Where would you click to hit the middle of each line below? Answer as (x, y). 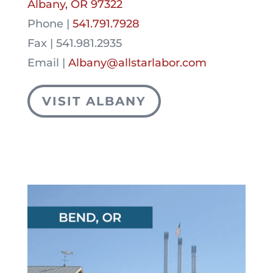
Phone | (48, 24)
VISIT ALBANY (94, 101)
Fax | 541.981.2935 (74, 44)
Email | (48, 63)
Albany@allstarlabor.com (137, 63)
